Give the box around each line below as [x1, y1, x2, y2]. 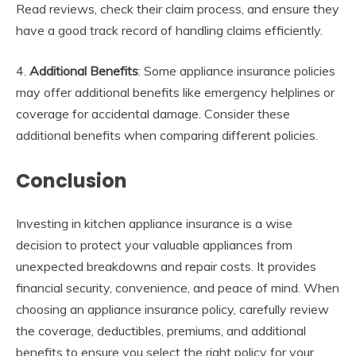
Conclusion [16, 167, 127, 194]
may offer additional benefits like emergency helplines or [16, 83, 335, 100]
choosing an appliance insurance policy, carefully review [16, 300, 329, 317]
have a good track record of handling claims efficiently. [16, 21, 323, 38]
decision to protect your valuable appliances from [16, 236, 292, 253]
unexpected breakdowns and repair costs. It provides [16, 257, 316, 274]
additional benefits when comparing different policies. [16, 126, 318, 143]
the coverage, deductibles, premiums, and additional [16, 322, 306, 339]
